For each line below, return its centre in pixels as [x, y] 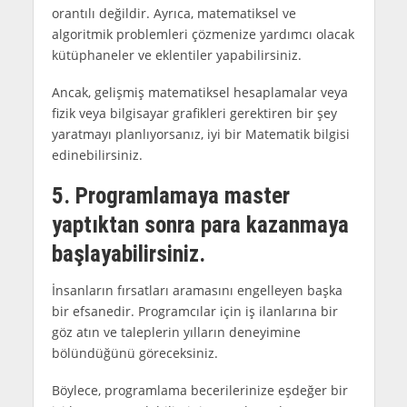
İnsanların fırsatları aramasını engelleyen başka [197, 291]
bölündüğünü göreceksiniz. [134, 353]
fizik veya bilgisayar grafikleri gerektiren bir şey [194, 113]
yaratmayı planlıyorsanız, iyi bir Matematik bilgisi [200, 134]
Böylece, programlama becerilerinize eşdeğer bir [199, 391]
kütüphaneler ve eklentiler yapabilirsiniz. [176, 55]
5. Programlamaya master [170, 195]
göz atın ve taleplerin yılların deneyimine [176, 333]
